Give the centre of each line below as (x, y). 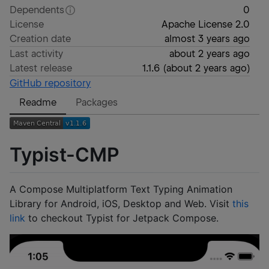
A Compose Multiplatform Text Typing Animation (121, 189)
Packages (97, 102)
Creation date (41, 39)
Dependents (37, 10)
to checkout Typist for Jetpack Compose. (122, 218)
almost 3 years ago (207, 39)
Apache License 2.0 (205, 24)
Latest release (41, 68)
